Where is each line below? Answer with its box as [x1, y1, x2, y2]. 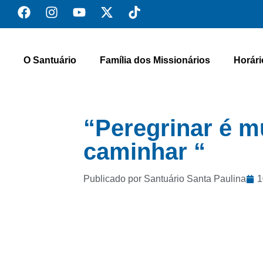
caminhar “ [83, 139, 206, 164]
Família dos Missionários [100, 55, 210, 65]
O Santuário [23, 55, 76, 65]
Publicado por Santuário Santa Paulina [83, 174, 247, 184]
